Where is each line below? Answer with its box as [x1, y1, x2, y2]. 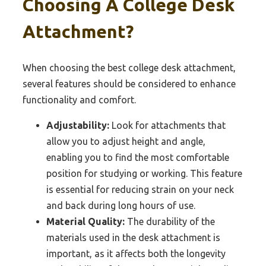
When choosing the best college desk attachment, [23, 62, 236, 73]
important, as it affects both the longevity [46, 248, 226, 259]
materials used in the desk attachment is [46, 232, 220, 243]
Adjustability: [46, 119, 109, 131]
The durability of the [125, 216, 215, 227]
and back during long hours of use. [46, 199, 195, 211]
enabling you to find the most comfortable [46, 151, 229, 163]
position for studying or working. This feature [46, 167, 242, 179]
